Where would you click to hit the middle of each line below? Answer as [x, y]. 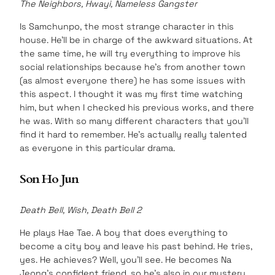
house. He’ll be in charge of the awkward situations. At [136, 40]
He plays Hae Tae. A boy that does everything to [124, 232]
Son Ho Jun [49, 179]
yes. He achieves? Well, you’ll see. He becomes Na [126, 259]
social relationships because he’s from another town [133, 67]
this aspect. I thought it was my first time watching [131, 94]
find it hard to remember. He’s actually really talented [133, 134]
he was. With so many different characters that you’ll [134, 121]
